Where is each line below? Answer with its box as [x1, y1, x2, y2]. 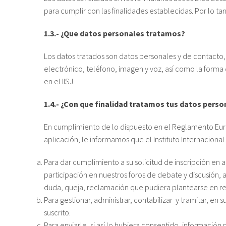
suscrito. [44, 207, 71, 218]
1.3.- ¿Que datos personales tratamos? [44, 28, 185, 39]
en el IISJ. [44, 76, 75, 87]
